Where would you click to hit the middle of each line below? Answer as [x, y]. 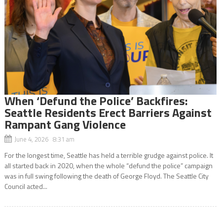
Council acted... [26, 186]
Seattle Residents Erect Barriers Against [108, 112]
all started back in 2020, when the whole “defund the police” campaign [108, 165]
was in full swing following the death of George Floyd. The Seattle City [106, 176]
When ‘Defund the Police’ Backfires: [96, 100]
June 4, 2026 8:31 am [44, 139]
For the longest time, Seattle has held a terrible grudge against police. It [109, 155]
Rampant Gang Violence [65, 124]
